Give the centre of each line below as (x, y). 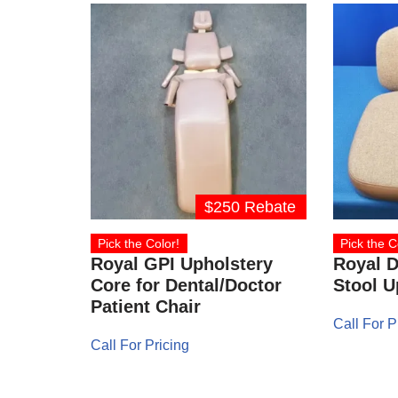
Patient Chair (146, 306)
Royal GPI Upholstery (182, 263)
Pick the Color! (139, 243)
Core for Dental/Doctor (186, 285)
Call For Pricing (140, 345)
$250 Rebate (251, 207)
